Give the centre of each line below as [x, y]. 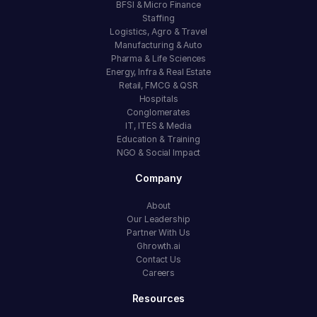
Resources [158, 298]
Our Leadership [158, 219]
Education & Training [158, 139]
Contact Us [158, 259]
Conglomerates [158, 112]
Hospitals [158, 98]
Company [158, 178]
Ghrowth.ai [158, 246]
